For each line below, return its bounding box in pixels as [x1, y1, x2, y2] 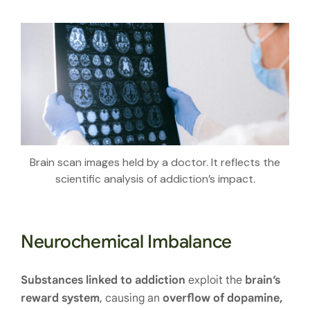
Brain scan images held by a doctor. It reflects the [30, 154, 280, 170]
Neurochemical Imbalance [21, 230, 232, 253]
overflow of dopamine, [163, 291, 283, 305]
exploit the [185, 273, 245, 287]
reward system [21, 291, 100, 305]
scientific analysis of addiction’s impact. [55, 171, 255, 186]
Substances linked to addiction [21, 273, 185, 287]
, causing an [100, 291, 163, 305]
